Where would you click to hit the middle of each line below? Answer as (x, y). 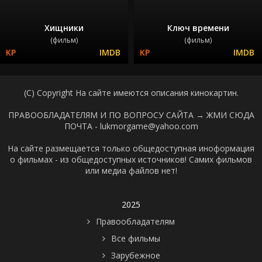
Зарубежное (135, 255)
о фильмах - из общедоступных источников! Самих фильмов (131, 159)
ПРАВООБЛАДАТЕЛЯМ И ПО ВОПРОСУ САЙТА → (107, 115)
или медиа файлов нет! (131, 170)
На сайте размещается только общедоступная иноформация (131, 148)
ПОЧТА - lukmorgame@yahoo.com (131, 126)
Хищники (64, 27)
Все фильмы (135, 238)
